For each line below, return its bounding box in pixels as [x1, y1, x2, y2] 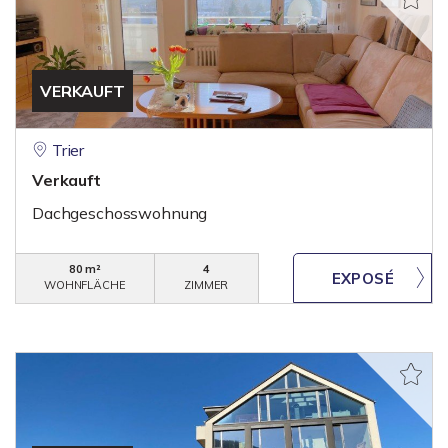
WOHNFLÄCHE [44, 278, 126, 292]
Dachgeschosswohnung [32, 203, 208, 223]
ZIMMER [184, 278, 229, 292]
